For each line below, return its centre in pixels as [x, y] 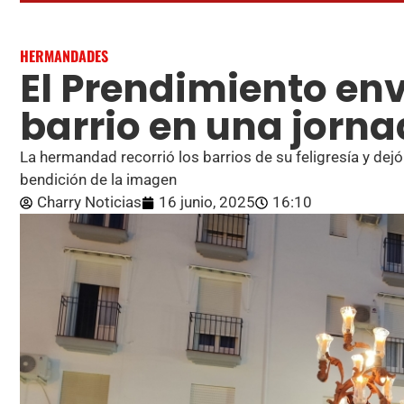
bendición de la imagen [98, 180]
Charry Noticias [89, 202]
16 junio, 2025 [207, 202]
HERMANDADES [64, 56]
